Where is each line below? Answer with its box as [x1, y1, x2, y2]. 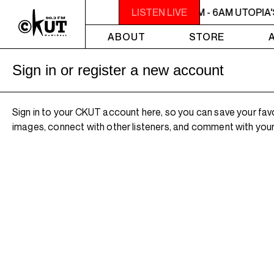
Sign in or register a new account [12, 62, 224, 78]
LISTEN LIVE [131, 6, 187, 18]
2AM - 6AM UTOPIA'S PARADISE [23, 6, 168, 18]
